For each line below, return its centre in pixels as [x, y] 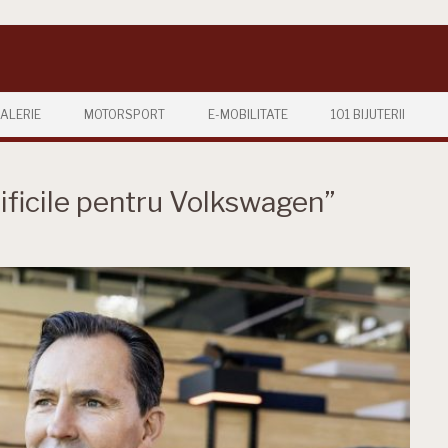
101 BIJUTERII [368, 114]
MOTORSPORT [124, 114]
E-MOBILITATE [248, 114]
